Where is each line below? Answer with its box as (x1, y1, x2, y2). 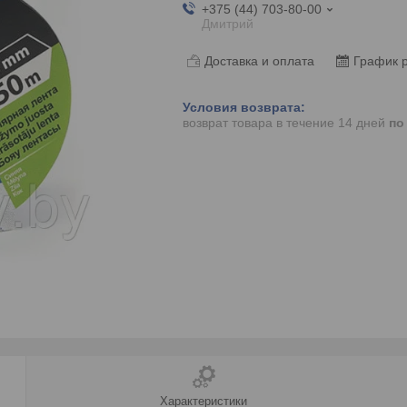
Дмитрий (201, 15, 253, 31)
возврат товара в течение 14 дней (182, 115, 389, 131)
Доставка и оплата (203, 53, 314, 68)
